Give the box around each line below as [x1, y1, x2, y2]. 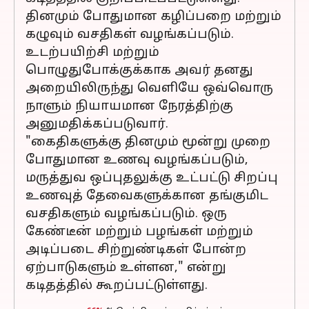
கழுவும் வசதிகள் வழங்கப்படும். [26, 27, 234, 43]
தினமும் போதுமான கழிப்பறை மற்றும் [26, 9, 281, 25]
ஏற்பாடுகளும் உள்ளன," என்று [26, 260, 226, 276]
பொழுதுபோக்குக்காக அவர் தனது [26, 63, 253, 79]
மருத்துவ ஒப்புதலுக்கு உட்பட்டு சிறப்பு [26, 170, 278, 186]
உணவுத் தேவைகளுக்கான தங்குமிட [26, 188, 268, 204]
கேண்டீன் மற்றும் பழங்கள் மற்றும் [26, 224, 253, 240]
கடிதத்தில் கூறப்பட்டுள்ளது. [26, 278, 208, 294]
